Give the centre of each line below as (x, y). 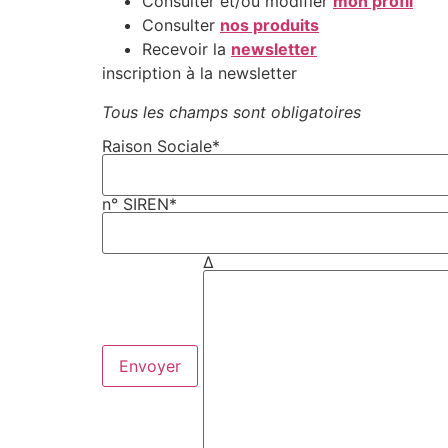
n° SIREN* (139, 203)
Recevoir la (186, 49)
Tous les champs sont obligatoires (231, 111)
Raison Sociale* (161, 145)
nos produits (269, 25)
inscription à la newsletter (199, 73)
